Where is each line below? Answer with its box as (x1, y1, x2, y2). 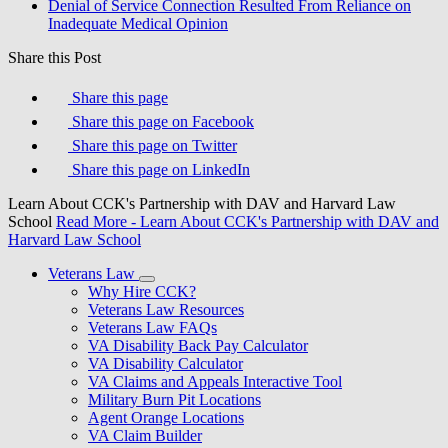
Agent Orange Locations (88, 409, 244, 426)
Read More (56, 213, 127, 230)
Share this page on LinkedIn (72, 161, 250, 178)
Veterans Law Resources (88, 301, 244, 318)
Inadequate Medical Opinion (48, 15, 228, 32)
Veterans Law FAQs (88, 319, 217, 336)
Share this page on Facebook (72, 113, 254, 130)
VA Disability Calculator (88, 355, 243, 372)
